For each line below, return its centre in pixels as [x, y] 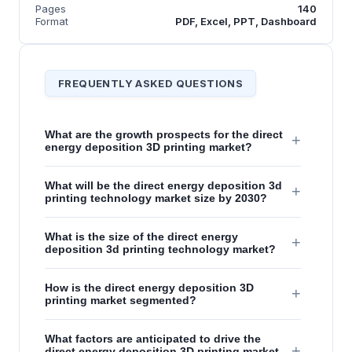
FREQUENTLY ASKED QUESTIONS [151, 83]
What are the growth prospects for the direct [164, 134]
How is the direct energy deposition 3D [149, 287]
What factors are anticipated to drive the [153, 338]
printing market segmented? [121, 300]
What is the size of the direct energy [141, 236]
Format [52, 21]
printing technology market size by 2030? [156, 198]
